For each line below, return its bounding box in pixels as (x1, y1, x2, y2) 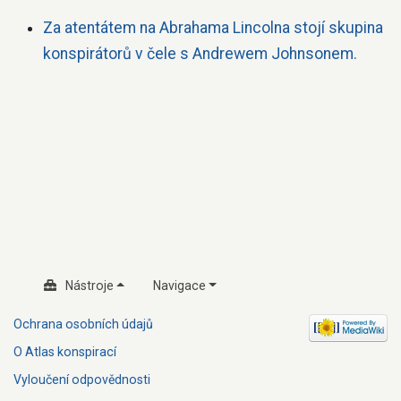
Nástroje (64, 278, 114, 293)
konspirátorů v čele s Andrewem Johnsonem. (42, 44, 357, 63)
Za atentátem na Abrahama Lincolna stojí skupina (42, 18, 383, 37)
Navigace (152, 278, 206, 293)
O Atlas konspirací (13, 345, 116, 359)
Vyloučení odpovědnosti (13, 372, 150, 387)
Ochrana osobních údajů (13, 317, 153, 331)
